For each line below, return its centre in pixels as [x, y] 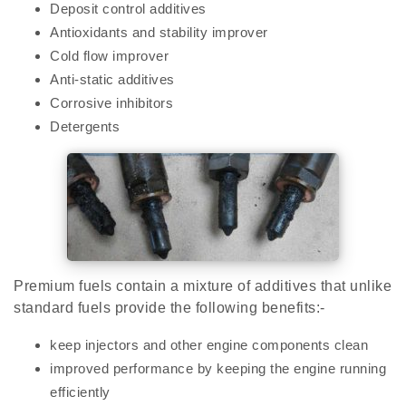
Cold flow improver [109, 56]
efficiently [80, 392]
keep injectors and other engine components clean [209, 345]
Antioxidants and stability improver [159, 33]
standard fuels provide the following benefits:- [169, 308]
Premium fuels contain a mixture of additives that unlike [203, 286]
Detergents [85, 127]
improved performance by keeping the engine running [218, 369]
